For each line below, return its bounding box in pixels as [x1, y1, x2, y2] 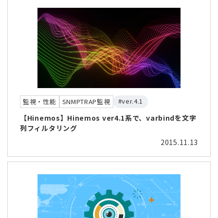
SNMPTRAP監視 [62, 96, 110, 106]
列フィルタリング [20, 123, 77, 133]
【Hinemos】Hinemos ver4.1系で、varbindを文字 [20, 112, 197, 123]
